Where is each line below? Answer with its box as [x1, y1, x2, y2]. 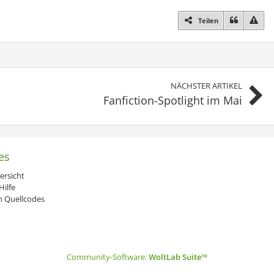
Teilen [198, 16, 218, 25]
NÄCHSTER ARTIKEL [171, 80, 242, 91]
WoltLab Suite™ [149, 251, 207, 262]
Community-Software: [67, 251, 149, 262]
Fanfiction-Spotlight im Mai [103, 93, 242, 108]
